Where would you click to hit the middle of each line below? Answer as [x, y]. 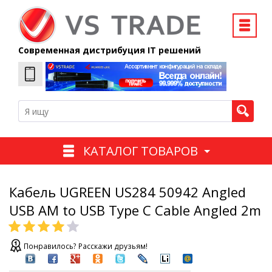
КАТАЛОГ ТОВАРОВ [140, 151]
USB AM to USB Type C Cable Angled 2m [135, 210]
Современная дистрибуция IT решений [110, 50]
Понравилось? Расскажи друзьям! [86, 246]
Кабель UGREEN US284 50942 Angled [127, 192]
